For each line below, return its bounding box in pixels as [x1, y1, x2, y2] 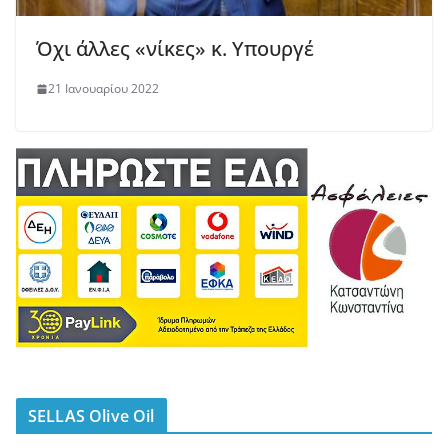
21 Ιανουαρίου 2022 [48, 80, 159, 98]
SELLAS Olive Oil [28, 404, 155, 427]
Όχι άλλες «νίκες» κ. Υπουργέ [36, 35, 314, 63]
